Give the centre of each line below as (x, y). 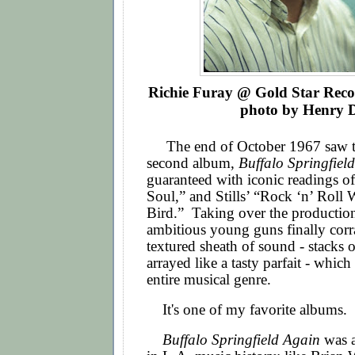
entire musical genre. (213, 279)
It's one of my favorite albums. (249, 309)
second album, (193, 162)
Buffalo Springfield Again (241, 340)
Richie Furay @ (202, 93)
